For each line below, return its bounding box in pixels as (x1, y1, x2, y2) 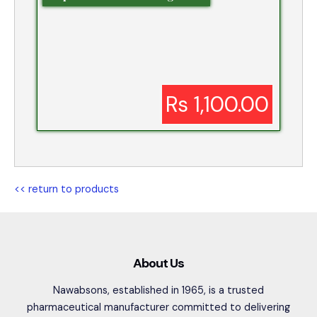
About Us (133, 254, 184, 272)
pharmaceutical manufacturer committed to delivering (27, 300, 290, 314)
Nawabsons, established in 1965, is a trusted (53, 283, 264, 297)
